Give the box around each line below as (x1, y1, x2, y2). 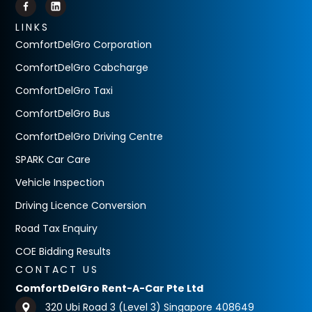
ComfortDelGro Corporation (15, 38, 153, 52)
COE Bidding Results (15, 244, 111, 258)
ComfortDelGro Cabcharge (15, 61, 149, 75)
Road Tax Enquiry (15, 221, 98, 235)
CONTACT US (15, 263, 99, 276)
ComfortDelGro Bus (15, 107, 111, 120)
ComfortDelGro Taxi (15, 84, 114, 97)
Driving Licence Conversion (15, 198, 147, 212)
